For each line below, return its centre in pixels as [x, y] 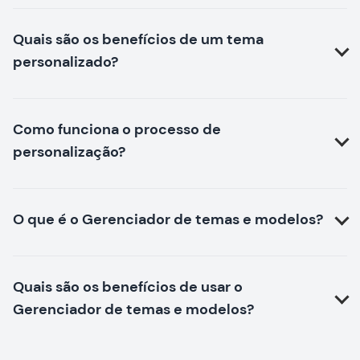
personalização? [69, 152]
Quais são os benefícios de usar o [128, 287]
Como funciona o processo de [117, 130]
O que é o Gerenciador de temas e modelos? [168, 220]
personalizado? [65, 62]
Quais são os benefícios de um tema [138, 40]
